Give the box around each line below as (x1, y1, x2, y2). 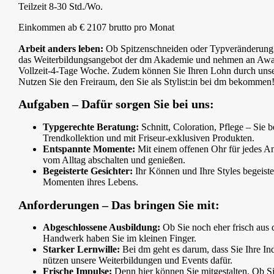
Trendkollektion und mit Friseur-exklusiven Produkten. (43, 132, 254, 143)
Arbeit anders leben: (18, 43, 103, 54)
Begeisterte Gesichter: (43, 165, 135, 176)
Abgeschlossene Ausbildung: (43, 222, 163, 233)
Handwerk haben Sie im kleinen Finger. (43, 233, 196, 244)
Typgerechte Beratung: (43, 121, 141, 132)
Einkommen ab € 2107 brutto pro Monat (18, 22, 174, 33)
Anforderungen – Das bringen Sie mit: (18, 198, 220, 212)
